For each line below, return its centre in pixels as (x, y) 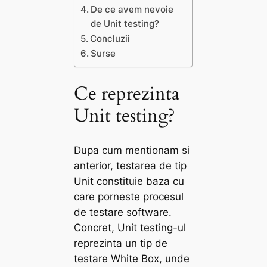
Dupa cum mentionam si (132, 150)
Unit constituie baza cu (129, 181)
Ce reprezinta (127, 93)
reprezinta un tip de (121, 243)
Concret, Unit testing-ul (130, 227)
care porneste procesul (129, 196)
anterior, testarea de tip (131, 165)
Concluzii (110, 39)
